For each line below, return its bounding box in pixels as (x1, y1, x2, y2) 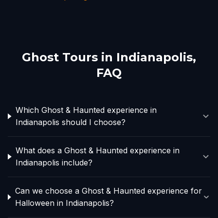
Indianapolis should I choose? (15, 117, 126, 127)
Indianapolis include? (16, 158, 93, 167)
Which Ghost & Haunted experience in (15, 105, 157, 115)
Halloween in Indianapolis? (15, 198, 114, 208)
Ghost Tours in (22, 50, 116, 64)
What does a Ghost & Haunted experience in (16, 145, 180, 155)
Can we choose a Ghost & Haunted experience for (15, 186, 202, 196)
